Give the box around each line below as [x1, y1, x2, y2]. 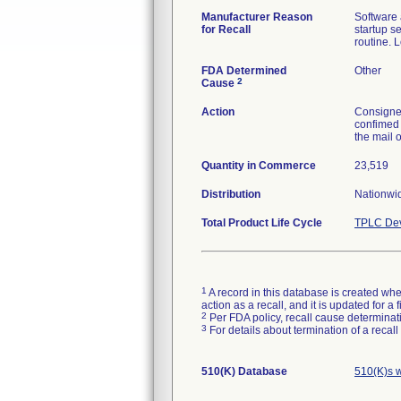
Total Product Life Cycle [201, 217, 322, 229]
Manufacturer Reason [201, 11, 312, 23]
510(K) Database [201, 365, 287, 378]
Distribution [201, 188, 260, 200]
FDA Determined [201, 64, 286, 77]
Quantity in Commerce [201, 159, 316, 172]
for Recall [201, 23, 251, 36]
